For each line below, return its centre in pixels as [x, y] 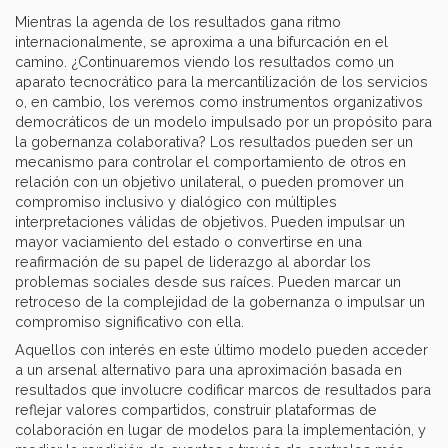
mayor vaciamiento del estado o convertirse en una [188, 242]
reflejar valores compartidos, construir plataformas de [196, 410]
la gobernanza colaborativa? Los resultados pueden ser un [214, 142]
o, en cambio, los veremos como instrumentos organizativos [219, 102]
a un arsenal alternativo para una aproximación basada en [208, 370]
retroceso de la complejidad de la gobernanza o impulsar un [220, 302]
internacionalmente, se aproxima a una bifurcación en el [201, 42]
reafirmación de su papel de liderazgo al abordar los [193, 262]
